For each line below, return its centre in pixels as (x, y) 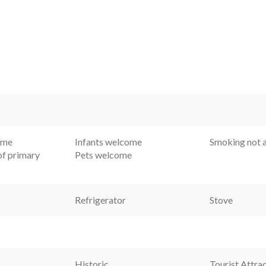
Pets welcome (103, 154)
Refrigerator (100, 199)
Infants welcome (108, 141)
